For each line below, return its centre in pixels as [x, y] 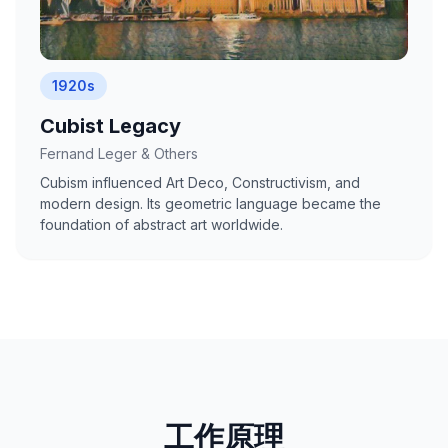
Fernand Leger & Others [119, 154]
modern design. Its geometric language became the [210, 204]
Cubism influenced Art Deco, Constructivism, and [200, 183]
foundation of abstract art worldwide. [161, 225]
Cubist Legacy [110, 126]
